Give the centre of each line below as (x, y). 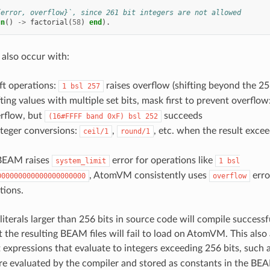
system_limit (80, 161)
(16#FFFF (65, 117)
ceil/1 (96, 132)
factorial (49, 23)
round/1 (135, 132)
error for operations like (162, 161)
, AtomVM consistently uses (149, 176)
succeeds (182, 116)
